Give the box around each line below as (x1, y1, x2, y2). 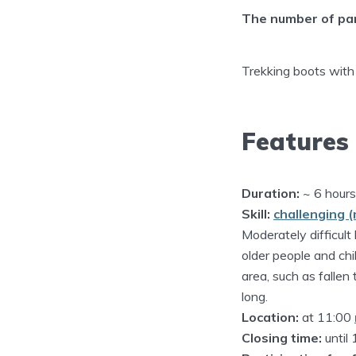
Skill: (242, 205, 270, 222)
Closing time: (242, 329, 322, 346)
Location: (242, 308, 299, 325)
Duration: (242, 184, 300, 201)
